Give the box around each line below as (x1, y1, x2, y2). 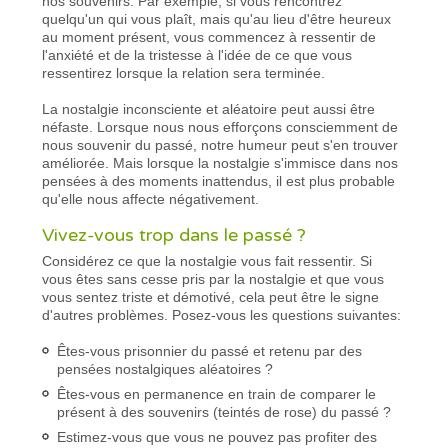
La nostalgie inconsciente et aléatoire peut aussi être (42, 100, 376, 117)
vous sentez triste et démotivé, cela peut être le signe (42, 288, 380, 305)
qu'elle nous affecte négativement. (42, 190, 260, 207)
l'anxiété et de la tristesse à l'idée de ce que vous (42, 46, 353, 63)
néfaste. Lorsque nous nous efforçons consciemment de (42, 118, 399, 135)
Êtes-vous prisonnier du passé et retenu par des (57, 342, 363, 359)
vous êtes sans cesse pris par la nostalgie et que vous (42, 270, 385, 287)
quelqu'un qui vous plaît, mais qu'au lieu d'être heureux (42, 10, 392, 27)
